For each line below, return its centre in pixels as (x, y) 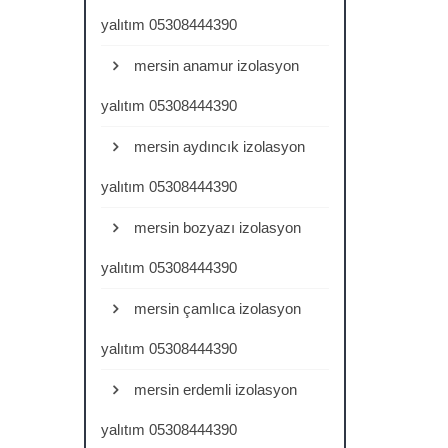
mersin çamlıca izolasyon (215, 308)
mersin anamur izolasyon (214, 65)
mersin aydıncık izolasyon (217, 146)
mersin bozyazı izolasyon (215, 227)
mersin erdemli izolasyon (213, 389)
